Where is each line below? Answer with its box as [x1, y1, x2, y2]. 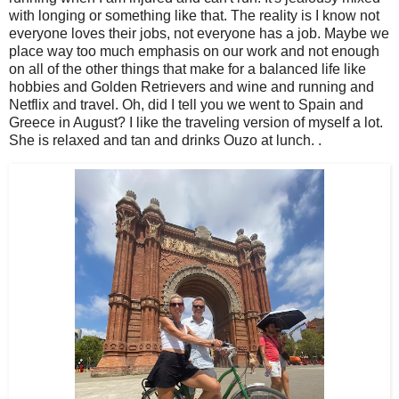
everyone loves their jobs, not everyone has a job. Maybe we [9, 26, 389, 42]
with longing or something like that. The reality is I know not [9, 8, 379, 24]
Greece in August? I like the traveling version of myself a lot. [9, 115, 383, 131]
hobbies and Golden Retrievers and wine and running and [9, 79, 374, 95]
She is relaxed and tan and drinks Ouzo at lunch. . [9, 133, 322, 149]
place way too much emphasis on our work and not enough [9, 44, 379, 60]
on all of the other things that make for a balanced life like [9, 61, 366, 77]
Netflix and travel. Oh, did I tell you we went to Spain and [9, 97, 363, 113]
